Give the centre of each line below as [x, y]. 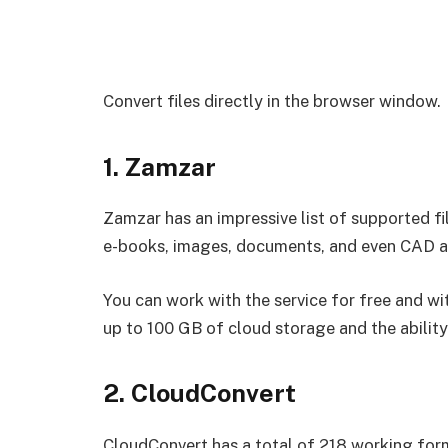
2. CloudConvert [199, 393]
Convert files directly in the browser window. [272, 101]
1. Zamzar [159, 166]
